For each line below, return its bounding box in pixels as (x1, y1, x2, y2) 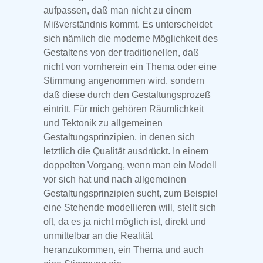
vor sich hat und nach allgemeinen (43, 174, 186, 185)
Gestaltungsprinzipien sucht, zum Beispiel (43, 188, 218, 199)
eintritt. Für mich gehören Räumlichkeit (43, 104, 204, 114)
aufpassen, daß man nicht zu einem (43, 5, 191, 16)
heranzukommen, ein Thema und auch (43, 245, 204, 255)
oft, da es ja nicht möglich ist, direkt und (43, 217, 206, 227)
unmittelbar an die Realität (43, 231, 153, 241)
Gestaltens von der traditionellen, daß (43, 48, 199, 58)
